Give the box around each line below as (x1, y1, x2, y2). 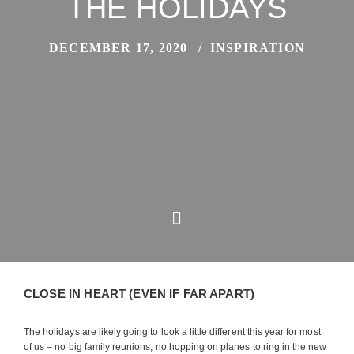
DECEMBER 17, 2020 (48, 41, 188, 55)
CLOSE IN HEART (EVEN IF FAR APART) (24, 287, 255, 300)
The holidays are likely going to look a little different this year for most (24, 326, 321, 337)
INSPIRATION (209, 41, 305, 55)
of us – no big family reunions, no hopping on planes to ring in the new (24, 341, 327, 352)
